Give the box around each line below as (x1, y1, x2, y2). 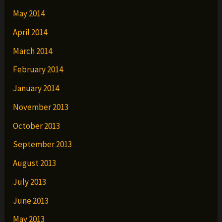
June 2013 (13, 195, 49, 206)
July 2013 (13, 176, 47, 187)
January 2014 (13, 83, 59, 94)
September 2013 (13, 139, 72, 150)
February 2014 (13, 64, 63, 75)
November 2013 (13, 101, 69, 112)
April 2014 (13, 26, 48, 38)
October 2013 (13, 120, 60, 131)
